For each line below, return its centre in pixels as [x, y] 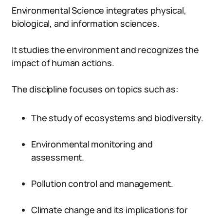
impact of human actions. [63, 63]
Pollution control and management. [102, 183]
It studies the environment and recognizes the [105, 50]
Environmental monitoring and [92, 144]
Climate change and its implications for [109, 210]
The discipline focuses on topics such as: [95, 89]
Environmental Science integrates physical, [99, 10]
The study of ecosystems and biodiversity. [117, 118]
